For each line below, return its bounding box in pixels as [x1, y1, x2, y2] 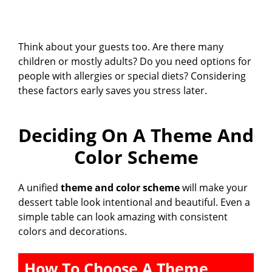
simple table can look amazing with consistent [18, 210, 228, 224]
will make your [180, 181, 248, 195]
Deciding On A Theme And [18, 123, 254, 148]
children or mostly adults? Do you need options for [18, 55, 251, 69]
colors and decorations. [18, 225, 127, 239]
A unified [18, 181, 61, 195]
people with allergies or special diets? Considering [18, 69, 246, 83]
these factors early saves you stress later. [18, 84, 207, 98]
